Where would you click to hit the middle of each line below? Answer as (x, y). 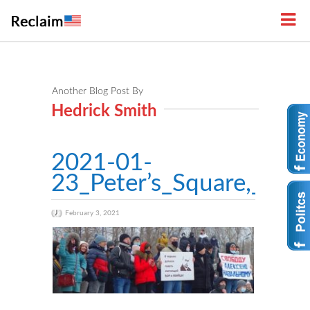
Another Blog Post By (98, 91)
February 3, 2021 (92, 213)
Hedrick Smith (104, 111)
